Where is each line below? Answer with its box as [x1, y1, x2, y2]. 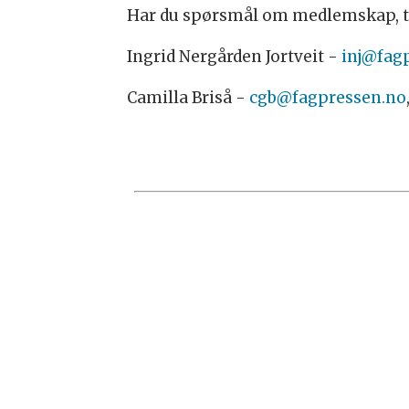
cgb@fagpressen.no [249, 88, 407, 109]
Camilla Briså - [127, 88, 250, 109]
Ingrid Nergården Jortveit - [127, 47, 342, 68]
